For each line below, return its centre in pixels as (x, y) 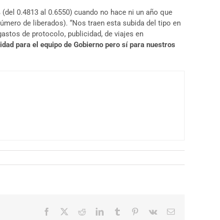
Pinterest (152, 211)
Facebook (65, 211)
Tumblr (132, 211)
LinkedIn (117, 211)
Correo (185, 211)
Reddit (96, 211)
